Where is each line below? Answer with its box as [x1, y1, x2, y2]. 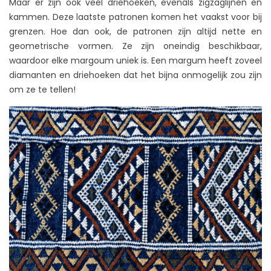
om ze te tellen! [9, 83, 76, 96]
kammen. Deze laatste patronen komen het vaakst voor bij [9, 10, 262, 23]
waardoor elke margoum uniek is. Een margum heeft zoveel [9, 54, 262, 67]
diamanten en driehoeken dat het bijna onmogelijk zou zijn [9, 68, 262, 81]
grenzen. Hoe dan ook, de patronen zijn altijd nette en [9, 25, 262, 38]
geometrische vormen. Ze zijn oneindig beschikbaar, [9, 39, 262, 52]
